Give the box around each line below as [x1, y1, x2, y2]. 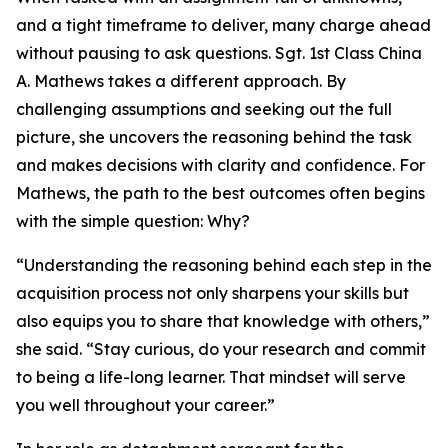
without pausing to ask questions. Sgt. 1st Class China [16, 43, 422, 63]
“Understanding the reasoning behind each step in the [16, 255, 432, 275]
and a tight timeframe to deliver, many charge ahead [16, 15, 431, 35]
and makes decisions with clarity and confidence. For [16, 155, 425, 175]
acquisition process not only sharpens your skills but [16, 283, 409, 303]
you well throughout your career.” [16, 395, 275, 415]
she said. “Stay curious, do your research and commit [16, 339, 426, 359]
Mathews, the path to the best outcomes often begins [16, 183, 425, 203]
